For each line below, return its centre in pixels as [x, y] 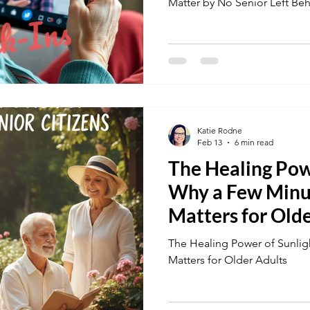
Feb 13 [210, 142]
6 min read [254, 142]
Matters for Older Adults [228, 260]
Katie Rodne [220, 130]
